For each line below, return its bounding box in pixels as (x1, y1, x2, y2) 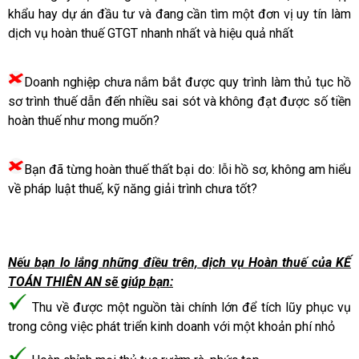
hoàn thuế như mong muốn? (8, 113, 159, 128)
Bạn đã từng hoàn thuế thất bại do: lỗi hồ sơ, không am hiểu (24, 162, 351, 177)
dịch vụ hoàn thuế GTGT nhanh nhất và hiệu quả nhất (8, 26, 293, 41)
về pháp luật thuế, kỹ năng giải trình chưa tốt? (8, 181, 257, 196)
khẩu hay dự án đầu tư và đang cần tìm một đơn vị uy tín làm (8, 6, 351, 22)
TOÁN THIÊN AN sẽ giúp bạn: (8, 274, 173, 289)
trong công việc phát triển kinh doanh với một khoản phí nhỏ (8, 319, 338, 334)
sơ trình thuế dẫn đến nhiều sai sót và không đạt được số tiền (8, 94, 351, 109)
